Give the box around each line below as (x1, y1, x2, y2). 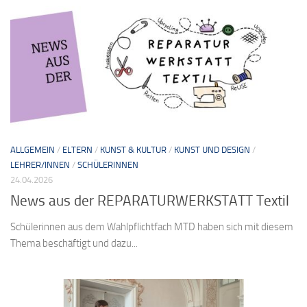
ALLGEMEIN (10, 144, 55, 155)
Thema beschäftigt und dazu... (10, 236, 138, 249)
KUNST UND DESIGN (174, 144, 250, 155)
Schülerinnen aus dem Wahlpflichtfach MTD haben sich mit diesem (10, 220, 293, 233)
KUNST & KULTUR (100, 144, 167, 155)
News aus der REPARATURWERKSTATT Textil (10, 192, 289, 209)
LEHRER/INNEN (10, 159, 70, 170)
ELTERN (62, 144, 93, 155)
